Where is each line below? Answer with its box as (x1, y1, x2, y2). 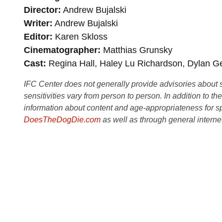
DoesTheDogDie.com (24, 115, 101, 124)
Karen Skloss (53, 32, 108, 42)
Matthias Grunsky (101, 45, 172, 55)
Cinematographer (24, 45, 98, 55)
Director (24, 5, 58, 15)
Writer (24, 18, 50, 28)
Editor (24, 32, 50, 42)
